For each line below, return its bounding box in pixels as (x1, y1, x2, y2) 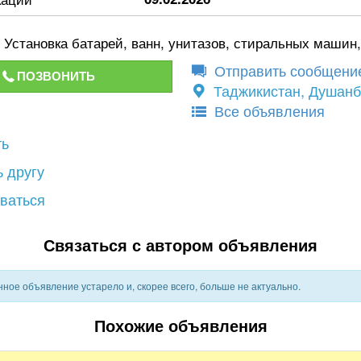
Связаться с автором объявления (44, 237, 317, 255)
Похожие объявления (93, 317, 268, 335)
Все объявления (210, 100, 326, 121)
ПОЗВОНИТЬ (17, 67, 95, 85)
